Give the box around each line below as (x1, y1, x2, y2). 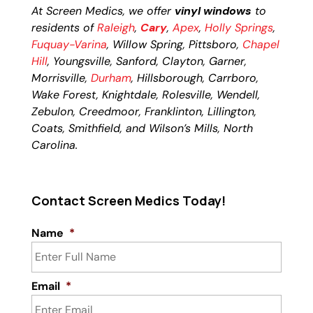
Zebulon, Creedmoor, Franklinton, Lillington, (31, 104, 256, 119)
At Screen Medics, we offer (31, 3, 175, 19)
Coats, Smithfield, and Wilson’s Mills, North (31, 121, 253, 136)
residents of (31, 20, 97, 36)
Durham (90, 71, 131, 86)
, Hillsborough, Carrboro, (131, 71, 259, 86)
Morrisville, (31, 71, 91, 86)
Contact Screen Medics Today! (31, 192, 226, 210)
